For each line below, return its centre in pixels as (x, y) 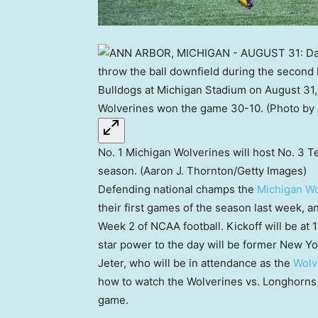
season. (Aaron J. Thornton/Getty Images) (202, 171)
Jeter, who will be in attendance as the (196, 263)
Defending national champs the (177, 190)
